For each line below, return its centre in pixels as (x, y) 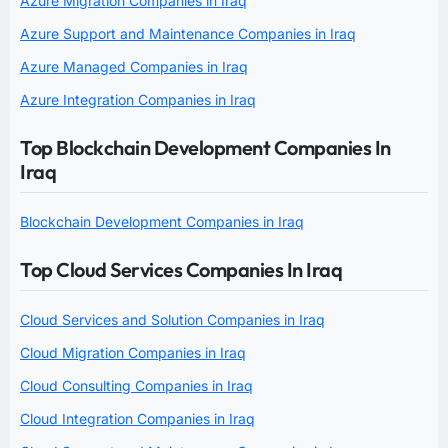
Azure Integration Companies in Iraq (138, 99)
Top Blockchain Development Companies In (205, 147)
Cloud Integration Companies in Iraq (137, 418)
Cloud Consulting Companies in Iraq (136, 385)
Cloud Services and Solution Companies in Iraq (172, 319)
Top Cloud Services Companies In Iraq (181, 269)
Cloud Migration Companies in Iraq (133, 352)
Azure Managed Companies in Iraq (134, 66)
